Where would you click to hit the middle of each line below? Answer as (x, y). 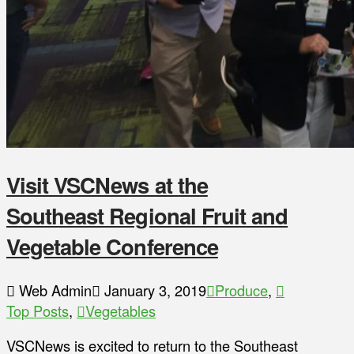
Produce (241, 290)
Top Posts (38, 310)
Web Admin (53, 290)
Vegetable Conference (112, 247)
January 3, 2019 (153, 290)
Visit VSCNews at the (107, 185)
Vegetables (121, 310)
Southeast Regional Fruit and (147, 216)
